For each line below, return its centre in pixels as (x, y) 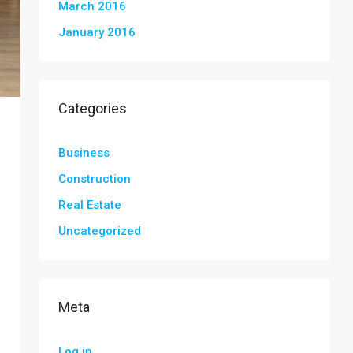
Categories (93, 108)
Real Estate (90, 205)
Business (84, 153)
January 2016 (97, 32)
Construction (95, 179)
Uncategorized (100, 231)
